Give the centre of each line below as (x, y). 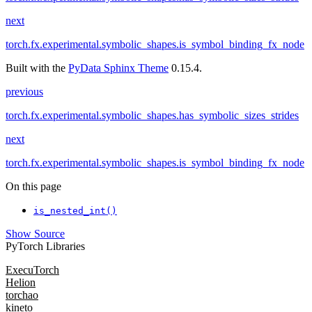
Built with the (37, 68)
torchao (22, 295)
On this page (33, 187)
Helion (21, 283)
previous (24, 92)
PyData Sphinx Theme (118, 68)
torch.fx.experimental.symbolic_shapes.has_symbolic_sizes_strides (152, 116)
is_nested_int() (75, 211)
